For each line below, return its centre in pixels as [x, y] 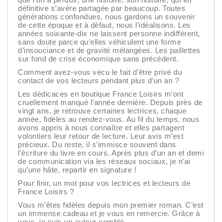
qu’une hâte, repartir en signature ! [77, 170]
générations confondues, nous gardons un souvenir [106, 17]
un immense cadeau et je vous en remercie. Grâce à [109, 214]
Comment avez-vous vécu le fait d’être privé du [100, 72]
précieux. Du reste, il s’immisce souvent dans [97, 145]
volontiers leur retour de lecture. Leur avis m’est [101, 136]
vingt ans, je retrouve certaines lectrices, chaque [102, 111]
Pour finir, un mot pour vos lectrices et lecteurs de [104, 183]
